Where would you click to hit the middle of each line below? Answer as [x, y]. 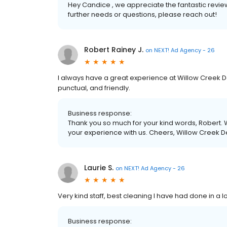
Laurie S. [99, 168]
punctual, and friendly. [94, 88]
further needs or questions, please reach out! [142, 15]
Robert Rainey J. [114, 50]
